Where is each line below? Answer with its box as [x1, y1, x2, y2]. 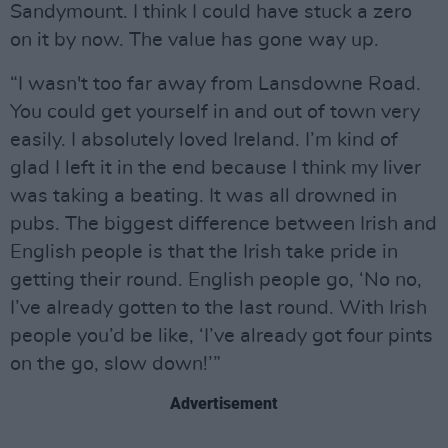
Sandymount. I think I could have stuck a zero [10, 2, 412, 23]
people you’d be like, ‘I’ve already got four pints [10, 326, 433, 347]
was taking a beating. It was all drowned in [10, 186, 397, 207]
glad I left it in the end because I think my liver [10, 158, 421, 179]
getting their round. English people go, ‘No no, [10, 270, 422, 291]
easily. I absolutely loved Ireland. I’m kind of [10, 130, 398, 151]
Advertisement [170, 394, 278, 414]
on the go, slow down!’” [10, 354, 221, 375]
